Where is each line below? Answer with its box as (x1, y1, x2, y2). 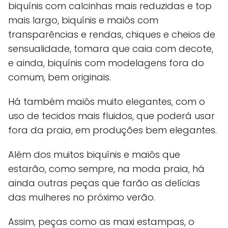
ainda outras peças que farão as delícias (8, 177, 200, 190)
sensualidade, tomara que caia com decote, (8, 42, 213, 55)
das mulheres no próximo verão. (8, 191, 155, 204)
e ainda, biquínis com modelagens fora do (8, 56, 204, 70)
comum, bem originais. (8, 71, 111, 84)
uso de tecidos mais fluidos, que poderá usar (8, 109, 215, 123)
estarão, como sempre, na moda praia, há (8, 162, 205, 176)
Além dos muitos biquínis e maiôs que (8, 148, 180, 161)
